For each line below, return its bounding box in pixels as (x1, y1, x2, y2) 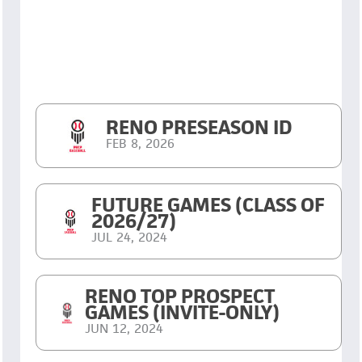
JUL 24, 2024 (90, 229, 167, 246)
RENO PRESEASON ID (106, 115, 293, 141)
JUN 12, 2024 (84, 320, 163, 338)
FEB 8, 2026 (106, 135, 175, 153)
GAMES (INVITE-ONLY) (84, 300, 280, 326)
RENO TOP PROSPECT (84, 284, 275, 309)
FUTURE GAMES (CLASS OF (90, 192, 325, 218)
